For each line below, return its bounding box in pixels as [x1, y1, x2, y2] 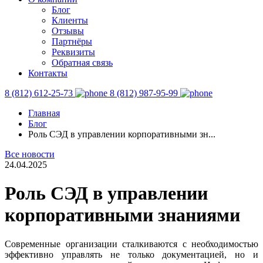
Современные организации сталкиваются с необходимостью [5, 238, 258, 249]
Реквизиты [52, 47, 95, 57]
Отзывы [52, 26, 84, 36]
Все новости [5, 149, 55, 159]
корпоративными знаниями [5, 204, 240, 226]
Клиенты [52, 15, 88, 25]
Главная [28, 108, 60, 118]
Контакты [28, 68, 68, 78]
